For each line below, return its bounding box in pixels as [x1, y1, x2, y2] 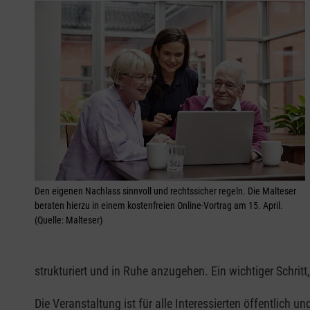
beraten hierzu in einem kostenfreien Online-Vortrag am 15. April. [35, 200, 283, 212]
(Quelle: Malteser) [35, 215, 102, 226]
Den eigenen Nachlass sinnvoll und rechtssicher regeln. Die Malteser [35, 185, 296, 197]
